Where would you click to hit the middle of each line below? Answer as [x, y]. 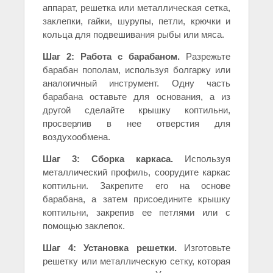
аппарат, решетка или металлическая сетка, [136, 7]
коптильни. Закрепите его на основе [136, 185]
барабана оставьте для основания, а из [136, 96]
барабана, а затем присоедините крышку [136, 199]
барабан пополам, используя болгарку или [136, 69]
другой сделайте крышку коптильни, [136, 110]
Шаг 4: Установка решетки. [110, 247]
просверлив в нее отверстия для [136, 123]
